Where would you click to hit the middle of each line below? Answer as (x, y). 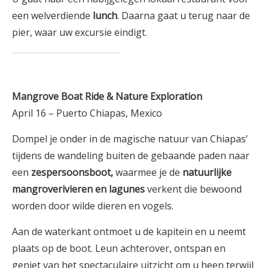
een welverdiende (52, 15)
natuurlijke (207, 172)
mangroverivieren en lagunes (78, 189)
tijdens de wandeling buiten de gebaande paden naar (131, 155)
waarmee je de (149, 172)
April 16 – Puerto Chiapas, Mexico (87, 113)
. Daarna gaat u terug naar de (184, 15)
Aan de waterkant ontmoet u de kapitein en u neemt (129, 231)
